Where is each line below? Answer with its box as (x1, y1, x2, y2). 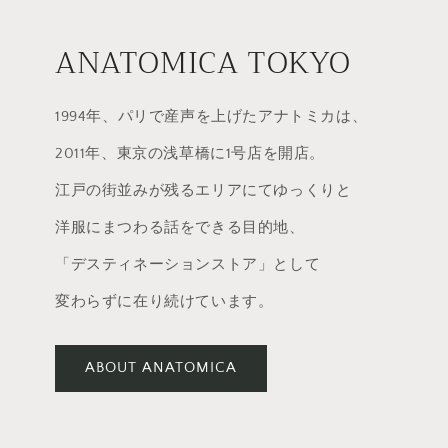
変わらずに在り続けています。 (55, 292, 274, 310)
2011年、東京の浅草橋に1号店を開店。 (55, 144, 325, 162)
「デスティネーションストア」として (55, 255, 321, 273)
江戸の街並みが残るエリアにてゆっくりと (55, 181, 352, 199)
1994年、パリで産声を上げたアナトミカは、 (55, 107, 368, 125)
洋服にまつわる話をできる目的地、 (55, 218, 305, 236)
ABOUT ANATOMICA (85, 359, 237, 377)
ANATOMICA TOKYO (55, 36, 351, 89)
